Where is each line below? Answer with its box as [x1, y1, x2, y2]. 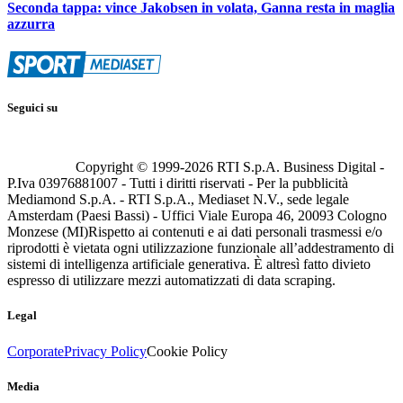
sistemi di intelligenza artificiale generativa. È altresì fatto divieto [7, 256, 371, 273]
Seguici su [7, 101, 58, 115]
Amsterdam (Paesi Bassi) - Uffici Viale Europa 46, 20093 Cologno [7, 208, 387, 224]
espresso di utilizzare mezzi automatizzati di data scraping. [7, 273, 336, 289]
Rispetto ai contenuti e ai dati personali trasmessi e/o [88, 224, 382, 240]
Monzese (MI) [7, 224, 88, 240]
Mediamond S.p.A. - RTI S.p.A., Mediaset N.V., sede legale [7, 192, 349, 208]
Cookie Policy [147, 343, 228, 359]
